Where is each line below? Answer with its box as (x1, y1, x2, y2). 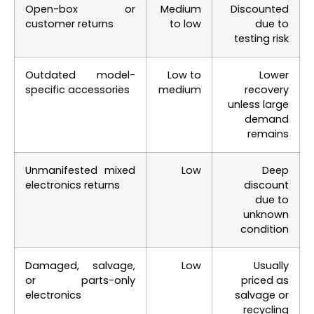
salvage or (235, 287, 289, 302)
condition (240, 221, 289, 236)
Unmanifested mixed (25, 163, 135, 177)
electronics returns (25, 177, 120, 192)
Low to (168, 67, 201, 82)
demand (245, 111, 289, 126)
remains (247, 126, 289, 141)
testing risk (234, 31, 289, 46)
